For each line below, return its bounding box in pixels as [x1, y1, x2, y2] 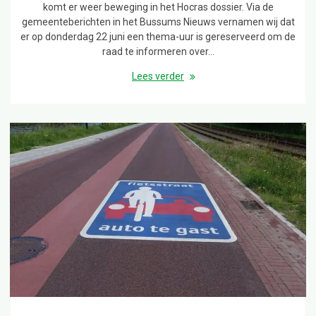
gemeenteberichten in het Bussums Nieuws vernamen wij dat [21, 16, 295, 28]
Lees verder [132, 71, 184, 83]
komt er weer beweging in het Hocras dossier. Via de [42, 1, 274, 13]
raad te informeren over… [102, 46, 214, 58]
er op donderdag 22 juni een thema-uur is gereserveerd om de [20, 31, 296, 43]
